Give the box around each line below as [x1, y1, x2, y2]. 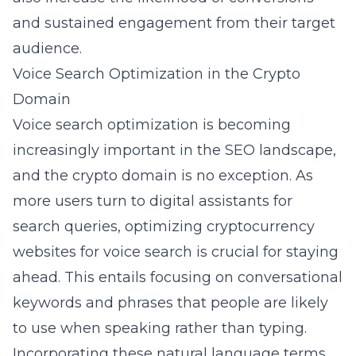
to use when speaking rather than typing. [13, 319, 307, 337]
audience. [13, 40, 82, 57]
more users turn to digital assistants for [13, 192, 292, 210]
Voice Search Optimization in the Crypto [13, 65, 300, 83]
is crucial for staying [192, 243, 339, 261]
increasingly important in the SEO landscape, [13, 141, 336, 159]
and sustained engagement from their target [13, 14, 335, 32]
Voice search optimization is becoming [13, 116, 291, 133]
